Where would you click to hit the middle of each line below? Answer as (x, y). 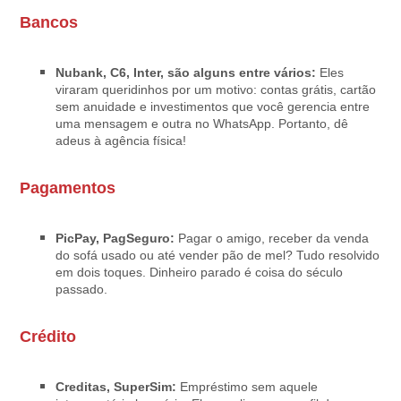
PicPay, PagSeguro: (115, 238)
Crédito (48, 336)
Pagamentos (68, 187)
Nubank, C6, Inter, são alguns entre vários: (186, 72)
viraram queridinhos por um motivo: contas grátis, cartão (216, 89)
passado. (82, 289)
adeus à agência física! (121, 140)
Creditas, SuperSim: (116, 386)
